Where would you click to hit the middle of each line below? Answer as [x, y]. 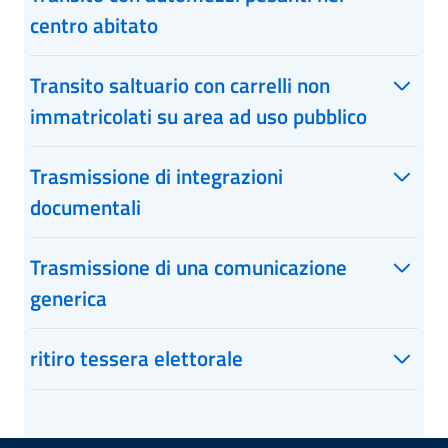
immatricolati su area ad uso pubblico [198, 116]
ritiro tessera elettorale [136, 358]
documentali [85, 207]
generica [68, 298]
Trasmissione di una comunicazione [188, 267]
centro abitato [94, 25]
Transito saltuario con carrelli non [180, 85]
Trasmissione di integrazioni [156, 176]
